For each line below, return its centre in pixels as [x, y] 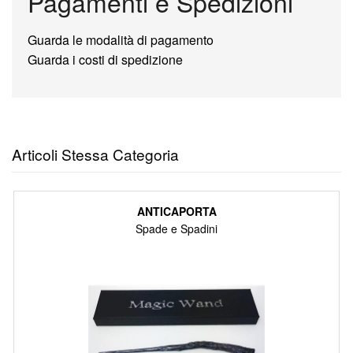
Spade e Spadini [176, 228]
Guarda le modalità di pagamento [121, 40]
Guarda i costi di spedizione [105, 60]
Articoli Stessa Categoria [95, 154]
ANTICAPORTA [176, 211]
